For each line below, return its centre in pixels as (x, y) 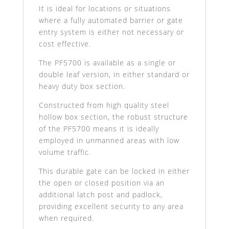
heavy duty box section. (82, 86)
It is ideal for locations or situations (105, 9)
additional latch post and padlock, (100, 195)
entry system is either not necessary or (111, 32)
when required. (66, 218)
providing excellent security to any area (111, 207)
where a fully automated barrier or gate (111, 20)
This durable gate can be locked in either (114, 171)
